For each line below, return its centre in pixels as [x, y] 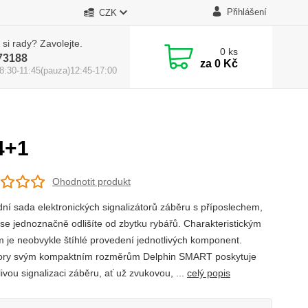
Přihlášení [246, 12]
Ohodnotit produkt [91, 181]
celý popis [208, 273]
